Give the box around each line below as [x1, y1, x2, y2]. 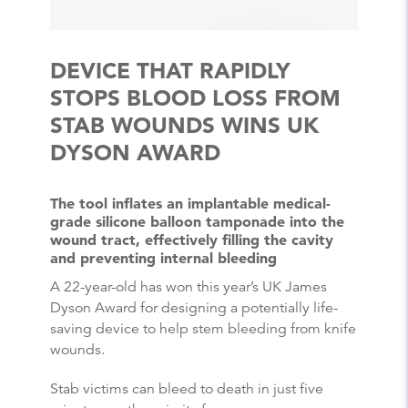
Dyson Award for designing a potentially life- [50, 298, 338, 317]
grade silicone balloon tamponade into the [50, 212, 344, 231]
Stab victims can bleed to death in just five [50, 379, 323, 398]
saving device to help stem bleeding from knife [50, 319, 356, 338]
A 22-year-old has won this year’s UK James [50, 277, 327, 296]
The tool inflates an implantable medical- [50, 194, 331, 213]
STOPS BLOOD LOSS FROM [50, 85, 341, 112]
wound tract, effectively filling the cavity [50, 230, 333, 250]
